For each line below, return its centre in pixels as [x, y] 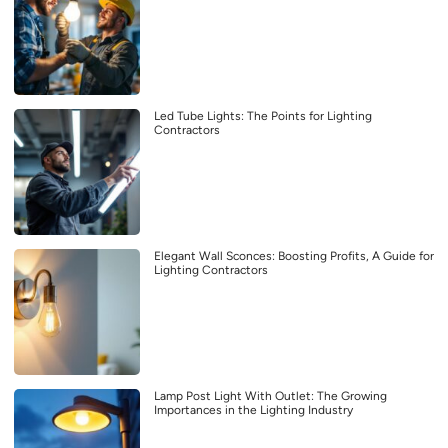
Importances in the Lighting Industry [253, 410]
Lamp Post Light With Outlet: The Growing [270, 396]
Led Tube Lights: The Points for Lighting [263, 116]
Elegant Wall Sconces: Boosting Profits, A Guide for [294, 256]
